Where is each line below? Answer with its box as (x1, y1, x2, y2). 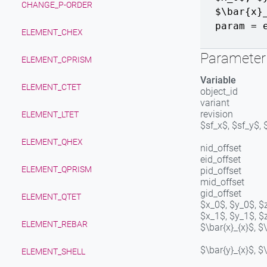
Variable (200, 74, 236, 86)
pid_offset (200, 165, 241, 176)
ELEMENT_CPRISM (21, 55, 92, 64)
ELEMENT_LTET (21, 110, 79, 119)
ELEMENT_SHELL (21, 247, 85, 256)
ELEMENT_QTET (21, 192, 81, 201)
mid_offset (200, 176, 244, 188)
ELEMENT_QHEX (21, 137, 83, 147)
